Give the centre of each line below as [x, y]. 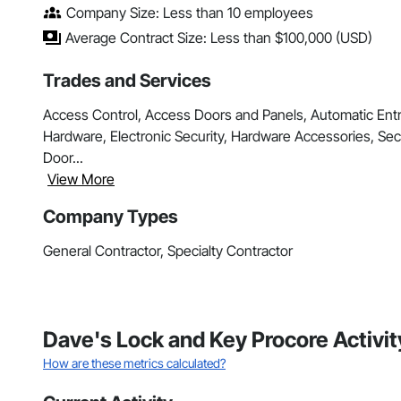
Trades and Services [127, 81]
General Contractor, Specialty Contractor [168, 251]
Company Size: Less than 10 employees [190, 13]
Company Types [111, 217]
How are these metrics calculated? [134, 363]
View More [81, 179]
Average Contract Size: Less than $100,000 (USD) [219, 38]
